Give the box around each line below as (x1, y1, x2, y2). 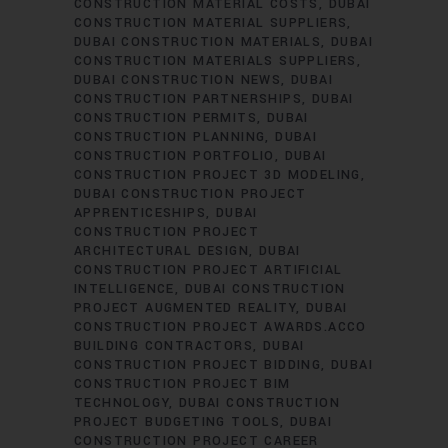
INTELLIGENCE (74, 280, 175, 298)
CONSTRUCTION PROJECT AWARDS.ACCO (74, 318, 367, 336)
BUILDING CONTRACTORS (74, 337, 253, 355)
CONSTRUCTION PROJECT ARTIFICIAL (74, 261, 343, 279)
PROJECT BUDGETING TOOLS (74, 413, 281, 431)
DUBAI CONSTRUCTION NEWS (74, 71, 282, 89)
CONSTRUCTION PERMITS (74, 109, 257, 127)
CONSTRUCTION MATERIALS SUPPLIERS (74, 52, 357, 70)
